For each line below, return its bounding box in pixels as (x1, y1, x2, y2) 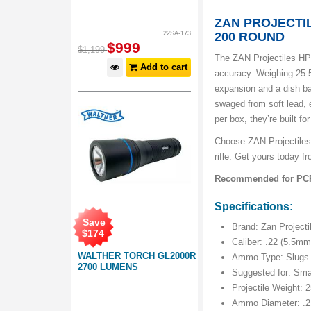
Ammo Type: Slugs (232, 252, 310, 263)
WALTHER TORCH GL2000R (78, 251, 196, 261)
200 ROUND (215, 30, 285, 44)
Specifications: (215, 201, 294, 213)
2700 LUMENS (78, 262, 138, 272)
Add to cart (137, 62, 188, 72)
